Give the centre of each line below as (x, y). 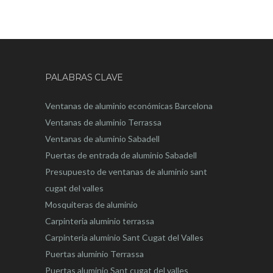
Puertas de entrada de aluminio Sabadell (121, 155)
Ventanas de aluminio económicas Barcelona (129, 106)
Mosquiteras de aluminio (91, 205)
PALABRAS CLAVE (84, 78)
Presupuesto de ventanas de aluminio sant (126, 172)
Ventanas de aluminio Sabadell (102, 139)
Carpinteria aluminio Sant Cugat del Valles (124, 238)
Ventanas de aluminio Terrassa (103, 122)
